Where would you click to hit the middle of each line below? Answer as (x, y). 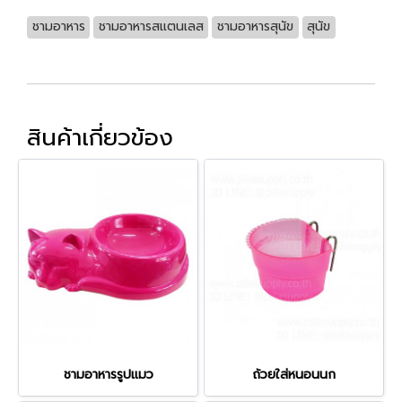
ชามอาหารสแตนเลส (151, 26)
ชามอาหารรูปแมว (108, 375)
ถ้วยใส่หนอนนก (294, 375)
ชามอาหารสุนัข (255, 26)
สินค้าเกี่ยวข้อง (100, 138)
